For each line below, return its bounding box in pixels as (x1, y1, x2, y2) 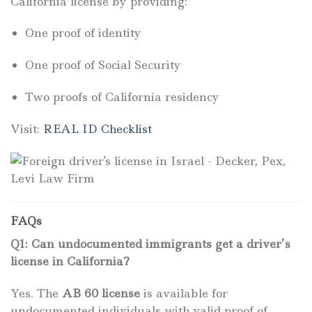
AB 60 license (62, 286, 140, 302)
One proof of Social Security (24, 57, 181, 73)
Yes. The (10, 286, 62, 302)
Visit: (10, 120, 43, 136)
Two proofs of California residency (24, 88, 219, 104)
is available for (140, 286, 228, 302)
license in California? (10, 253, 130, 270)
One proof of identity (24, 25, 141, 41)
